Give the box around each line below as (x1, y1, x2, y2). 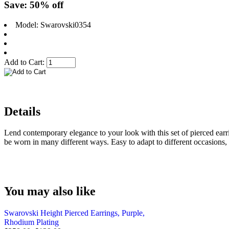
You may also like (4, 185, 96, 198)
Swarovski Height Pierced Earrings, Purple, (4, 209, 145, 218)
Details (4, 104, 40, 118)
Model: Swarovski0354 (15, 20, 91, 29)
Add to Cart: (4, 57, 47, 66)
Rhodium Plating (4, 218, 59, 227)
